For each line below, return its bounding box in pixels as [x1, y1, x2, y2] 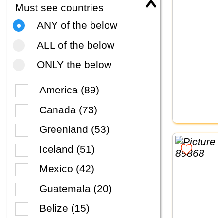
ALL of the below [36, 39, 114, 51]
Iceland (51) [39, 143, 95, 155]
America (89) [39, 84, 99, 96]
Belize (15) [39, 202, 90, 214]
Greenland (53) [39, 124, 109, 135]
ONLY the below [36, 59, 111, 71]
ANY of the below [36, 19, 117, 31]
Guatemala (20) [39, 182, 112, 194]
